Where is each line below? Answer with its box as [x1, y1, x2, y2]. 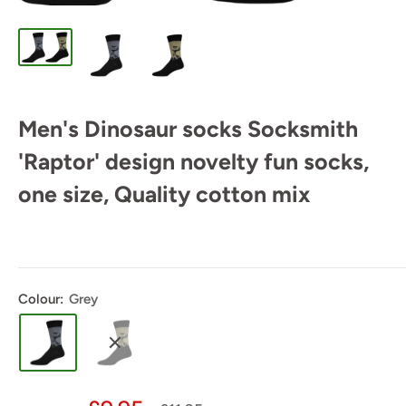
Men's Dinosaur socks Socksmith [18, 115, 358, 142]
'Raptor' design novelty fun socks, [18, 148, 369, 175]
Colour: [18, 291, 67, 307]
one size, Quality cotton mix [18, 180, 310, 208]
